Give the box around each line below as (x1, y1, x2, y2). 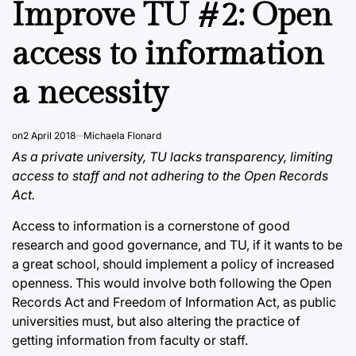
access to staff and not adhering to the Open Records (12, 167, 328, 184)
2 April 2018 (23, 129, 75, 141)
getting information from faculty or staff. (12, 331, 248, 348)
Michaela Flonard (83, 129, 161, 141)
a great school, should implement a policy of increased (12, 255, 335, 272)
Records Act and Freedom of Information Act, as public (12, 293, 336, 310)
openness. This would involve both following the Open (12, 274, 331, 291)
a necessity (12, 73, 168, 113)
